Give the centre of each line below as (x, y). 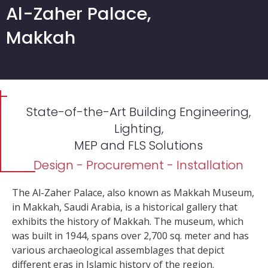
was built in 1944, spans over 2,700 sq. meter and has (130, 235)
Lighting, (138, 128)
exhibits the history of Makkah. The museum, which (128, 221)
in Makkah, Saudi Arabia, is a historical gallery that (125, 207)
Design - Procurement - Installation (138, 165)
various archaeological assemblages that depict (118, 250)
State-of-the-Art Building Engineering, (138, 112)
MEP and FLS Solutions (138, 145)
